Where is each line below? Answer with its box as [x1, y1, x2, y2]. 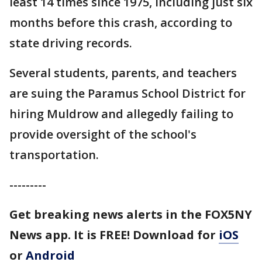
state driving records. [9, 35, 132, 51]
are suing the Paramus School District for [9, 85, 246, 101]
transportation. [9, 147, 99, 163]
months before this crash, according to [9, 15, 232, 30]
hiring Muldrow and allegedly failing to [9, 106, 233, 122]
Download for [133, 227, 219, 243]
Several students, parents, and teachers [9, 65, 237, 81]
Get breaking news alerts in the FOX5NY [9, 206, 252, 222]
